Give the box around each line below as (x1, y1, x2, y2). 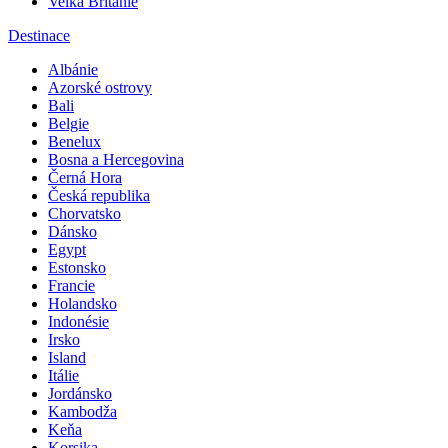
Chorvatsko (48, 204, 121, 222)
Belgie (48, 114, 89, 132)
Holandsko (48, 294, 117, 312)
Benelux (48, 132, 101, 150)
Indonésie (48, 312, 109, 330)
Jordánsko (48, 384, 112, 402)
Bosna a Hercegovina (48, 150, 184, 168)
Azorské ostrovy (48, 78, 152, 96)
